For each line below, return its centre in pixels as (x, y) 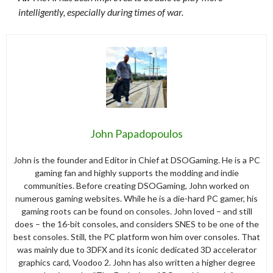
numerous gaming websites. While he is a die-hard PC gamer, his (136, 198)
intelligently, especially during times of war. (101, 12)
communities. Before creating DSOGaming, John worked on (136, 185)
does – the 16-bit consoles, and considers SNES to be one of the (136, 224)
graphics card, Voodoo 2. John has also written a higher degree (136, 262)
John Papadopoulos (136, 133)
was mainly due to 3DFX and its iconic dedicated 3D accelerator (136, 249)
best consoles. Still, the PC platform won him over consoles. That (136, 236)
